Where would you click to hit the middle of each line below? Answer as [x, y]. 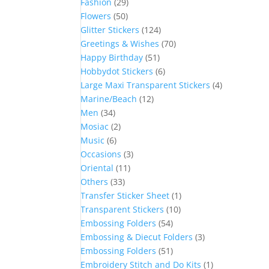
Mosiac [95, 126]
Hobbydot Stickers [117, 71]
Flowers [96, 16]
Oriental [97, 168]
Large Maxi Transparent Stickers [146, 85]
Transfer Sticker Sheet [125, 195]
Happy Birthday [112, 57]
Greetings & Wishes [120, 44]
